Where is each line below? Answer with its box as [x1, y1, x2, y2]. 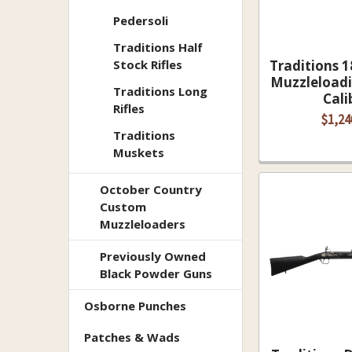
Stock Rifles [112, 56, 182, 72]
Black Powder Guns [99, 265, 212, 281]
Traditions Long [112, 82, 207, 99]
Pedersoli [112, 12, 168, 28]
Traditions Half [112, 38, 203, 55]
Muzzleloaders [99, 215, 185, 232]
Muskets [112, 144, 164, 160]
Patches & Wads [84, 328, 180, 345]
